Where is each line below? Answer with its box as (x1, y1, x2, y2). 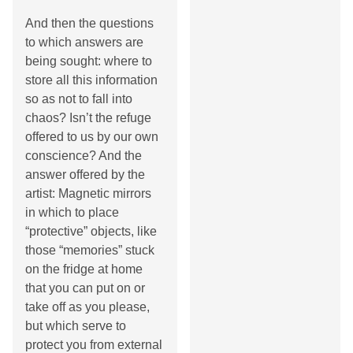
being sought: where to (25, 54, 152, 68)
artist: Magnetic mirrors (25, 186, 151, 200)
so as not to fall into (25, 91, 132, 106)
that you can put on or (25, 281, 145, 295)
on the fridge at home (25, 262, 143, 276)
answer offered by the (25, 167, 145, 181)
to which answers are (25, 35, 143, 49)
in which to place (25, 205, 119, 219)
